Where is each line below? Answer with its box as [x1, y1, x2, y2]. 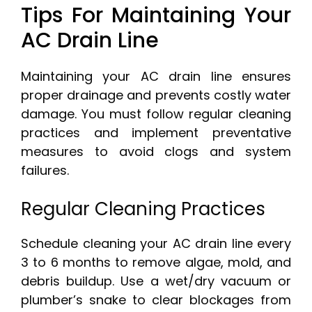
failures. [21, 162, 69, 180]
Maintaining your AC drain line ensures [21, 68, 291, 86]
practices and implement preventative [21, 124, 291, 142]
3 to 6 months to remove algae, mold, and [21, 253, 291, 272]
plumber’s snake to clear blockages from [21, 291, 291, 309]
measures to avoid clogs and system [21, 143, 291, 161]
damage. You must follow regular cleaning [21, 105, 291, 123]
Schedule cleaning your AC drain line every [21, 235, 291, 253]
